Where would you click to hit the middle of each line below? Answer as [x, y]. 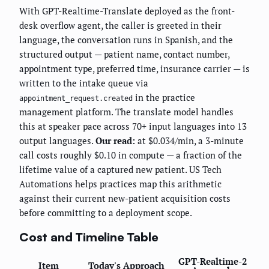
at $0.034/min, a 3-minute [189, 140]
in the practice [164, 97]
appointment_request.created [76, 98]
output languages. [57, 140]
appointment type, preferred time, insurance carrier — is [134, 68]
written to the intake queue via [84, 83]
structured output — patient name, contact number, [124, 54]
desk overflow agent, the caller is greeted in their [120, 25]
